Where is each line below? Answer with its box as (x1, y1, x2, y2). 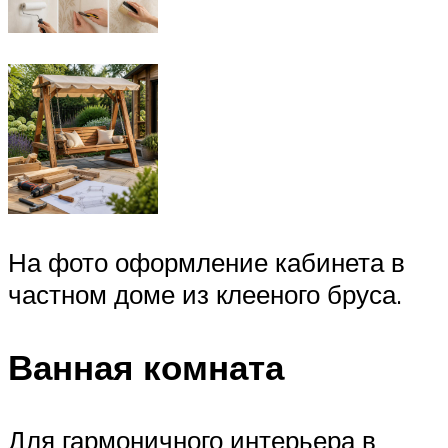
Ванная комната (8, 344, 284, 389)
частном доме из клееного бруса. (8, 277, 402, 310)
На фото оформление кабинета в (8, 245, 405, 278)
